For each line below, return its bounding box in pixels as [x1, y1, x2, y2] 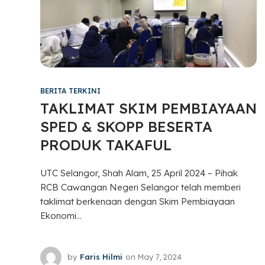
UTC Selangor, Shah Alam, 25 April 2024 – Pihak [40, 167, 238, 179]
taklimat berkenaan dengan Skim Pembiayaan [40, 195, 235, 207]
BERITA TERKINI [40, 86, 101, 95]
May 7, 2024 [137, 252, 182, 262]
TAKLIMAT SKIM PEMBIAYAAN [40, 99, 257, 117]
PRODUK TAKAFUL [40, 135, 172, 154]
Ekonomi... [40, 209, 82, 221]
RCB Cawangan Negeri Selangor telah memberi [40, 181, 241, 193]
